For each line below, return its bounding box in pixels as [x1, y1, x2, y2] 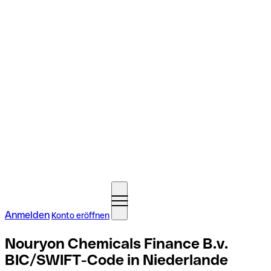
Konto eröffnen [51, 211, 109, 220]
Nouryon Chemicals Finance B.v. [5, 235, 228, 252]
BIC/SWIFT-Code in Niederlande [5, 251, 228, 268]
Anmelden [5, 209, 50, 221]
